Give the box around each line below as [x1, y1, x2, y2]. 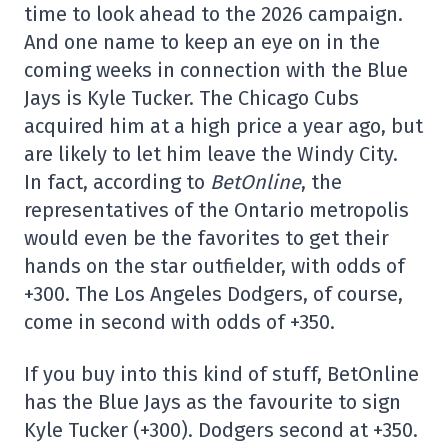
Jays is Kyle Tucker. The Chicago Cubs [24, 86, 359, 110]
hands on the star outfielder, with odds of [24, 254, 405, 278]
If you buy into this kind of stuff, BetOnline [24, 362, 419, 386]
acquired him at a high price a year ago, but [24, 114, 423, 138]
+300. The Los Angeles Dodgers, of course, [24, 282, 403, 306]
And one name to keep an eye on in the [24, 30, 380, 54]
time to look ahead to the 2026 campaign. [24, 2, 403, 26]
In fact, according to [24, 170, 210, 194]
